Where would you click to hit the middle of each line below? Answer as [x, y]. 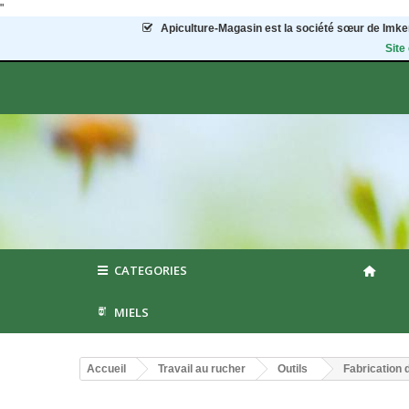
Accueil [106, 369]
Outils [293, 369]
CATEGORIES [151, 270]
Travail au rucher [202, 369]
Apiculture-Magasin [212, 28]
